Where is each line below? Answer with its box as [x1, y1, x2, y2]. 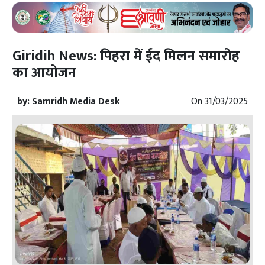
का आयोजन [12, 60, 77, 85]
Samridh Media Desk [32, 93, 121, 109]
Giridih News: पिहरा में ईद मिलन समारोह [12, 44, 240, 68]
